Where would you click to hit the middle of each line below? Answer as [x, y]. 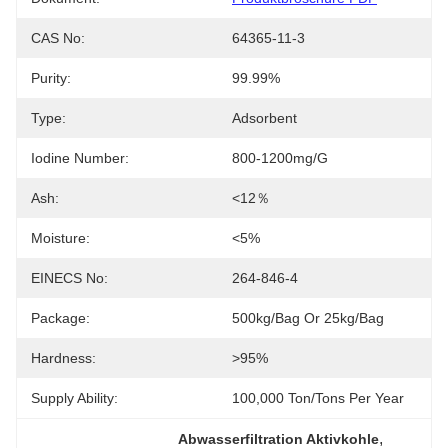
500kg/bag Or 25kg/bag [308, 318]
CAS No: [58, 38]
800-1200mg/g [280, 158]
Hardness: [63, 358]
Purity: [51, 78]
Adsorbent [264, 118]
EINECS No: [69, 278]
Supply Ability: [74, 398]
